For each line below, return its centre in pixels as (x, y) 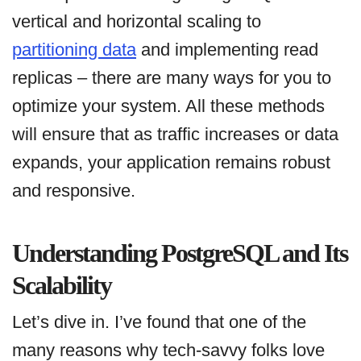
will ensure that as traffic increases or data (175, 134)
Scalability (62, 285)
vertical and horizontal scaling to (137, 21)
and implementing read (227, 49)
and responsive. (74, 190)
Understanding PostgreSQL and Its (180, 253)
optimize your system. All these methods (168, 106)
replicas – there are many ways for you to (172, 77)
